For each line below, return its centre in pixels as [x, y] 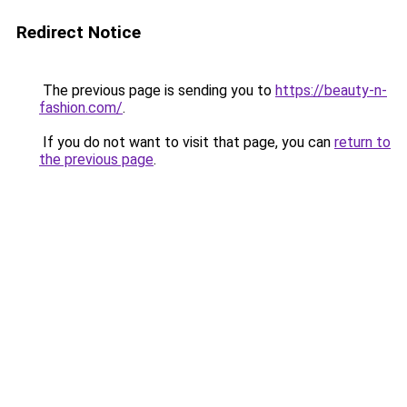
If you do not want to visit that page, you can [187, 142]
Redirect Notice [79, 32]
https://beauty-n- [331, 90]
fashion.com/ [81, 108]
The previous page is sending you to [157, 90]
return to [362, 142]
